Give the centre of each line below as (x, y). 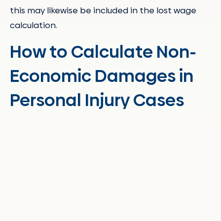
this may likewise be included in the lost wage (103, 10)
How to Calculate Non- (103, 52)
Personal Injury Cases (97, 100)
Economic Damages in (102, 76)
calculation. (34, 25)
